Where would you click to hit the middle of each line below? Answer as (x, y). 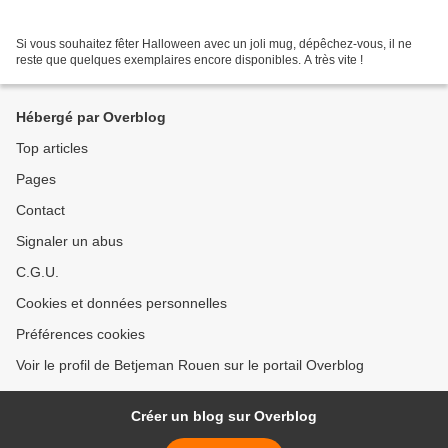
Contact (40, 210)
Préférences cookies (80, 334)
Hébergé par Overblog (91, 117)
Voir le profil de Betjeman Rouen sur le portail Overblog (190, 365)
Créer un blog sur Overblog (224, 416)
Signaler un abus (69, 241)
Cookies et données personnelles (121, 303)
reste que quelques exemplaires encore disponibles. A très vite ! (189, 60)
